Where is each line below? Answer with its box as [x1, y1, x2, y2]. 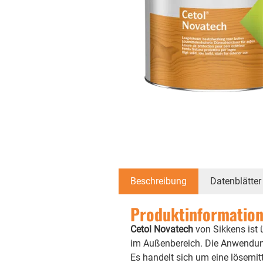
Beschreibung [130, 175, 187, 187]
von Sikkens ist [193, 223, 260, 235]
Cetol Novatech [130, 223, 193, 235]
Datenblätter [210, 175, 261, 187]
